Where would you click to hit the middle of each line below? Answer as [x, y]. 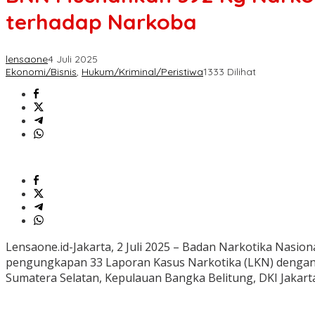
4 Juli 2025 [73, 59]
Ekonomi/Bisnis [41, 72]
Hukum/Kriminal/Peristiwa [142, 72]
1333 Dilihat [230, 72]
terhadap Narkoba [101, 22]
